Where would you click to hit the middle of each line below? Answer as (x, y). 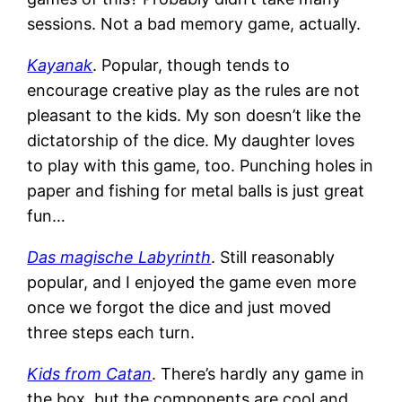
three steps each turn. (111, 332)
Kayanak (60, 65)
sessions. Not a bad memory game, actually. (194, 23)
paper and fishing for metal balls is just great (196, 190)
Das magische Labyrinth (119, 257)
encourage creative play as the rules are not (194, 90)
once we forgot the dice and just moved (179, 307)
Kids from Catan (90, 373)
